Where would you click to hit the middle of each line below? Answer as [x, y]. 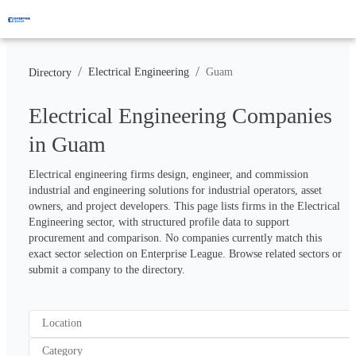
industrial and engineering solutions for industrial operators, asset [175, 190]
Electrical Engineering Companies [180, 116]
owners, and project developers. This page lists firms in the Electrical [184, 206]
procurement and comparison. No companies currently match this [175, 238]
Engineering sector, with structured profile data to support [159, 222]
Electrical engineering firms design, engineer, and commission [168, 174]
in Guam [67, 144]
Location [62, 323]
